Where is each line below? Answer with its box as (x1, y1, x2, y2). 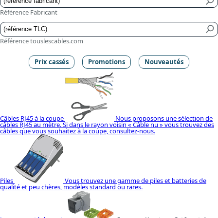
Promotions (88, 57, 125, 67)
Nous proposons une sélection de (115, 114, 213, 123)
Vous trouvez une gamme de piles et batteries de (65, 176, 206, 185)
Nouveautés (144, 57, 183, 67)
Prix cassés (35, 57, 69, 67)
